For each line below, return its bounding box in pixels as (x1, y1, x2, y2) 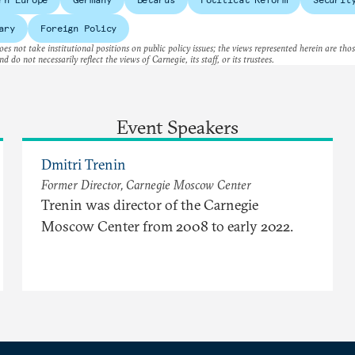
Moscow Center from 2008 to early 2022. (41, 217, 293, 236)
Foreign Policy (40, 22, 117, 35)
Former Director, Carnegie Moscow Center (41, 177, 251, 193)
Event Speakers (116, 115, 239, 139)
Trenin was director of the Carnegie (41, 196, 258, 215)
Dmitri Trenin (41, 155, 126, 174)
